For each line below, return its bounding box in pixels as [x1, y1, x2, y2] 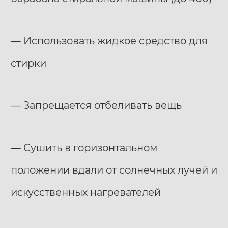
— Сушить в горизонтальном [11, 141, 157, 154]
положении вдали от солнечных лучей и [11, 164, 217, 177]
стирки [11, 56, 46, 69]
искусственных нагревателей [11, 186, 161, 199]
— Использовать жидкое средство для [11, 34, 208, 47]
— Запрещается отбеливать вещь [11, 99, 182, 112]
